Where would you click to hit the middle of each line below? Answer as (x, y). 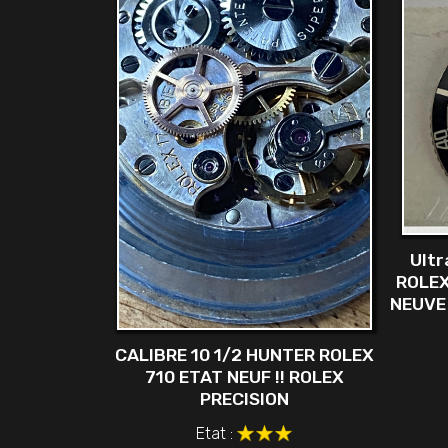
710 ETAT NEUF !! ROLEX (244, 376)
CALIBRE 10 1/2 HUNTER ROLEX (244, 354)
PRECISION (244, 398)
